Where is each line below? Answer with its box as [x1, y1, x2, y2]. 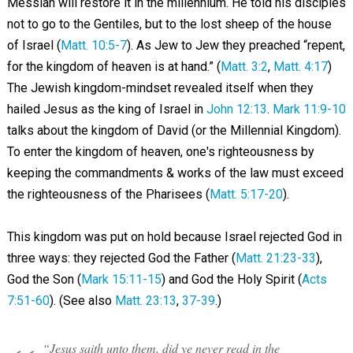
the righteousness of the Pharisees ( [6, 186, 210, 202]
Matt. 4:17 [273, 58, 328, 74]
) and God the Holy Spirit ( [161, 271, 302, 287]
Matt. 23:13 [114, 292, 176, 308]
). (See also [49, 292, 115, 308]
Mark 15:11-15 [80, 271, 162, 287]
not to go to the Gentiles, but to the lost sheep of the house [6, 16, 332, 32]
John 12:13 [206, 101, 267, 117]
